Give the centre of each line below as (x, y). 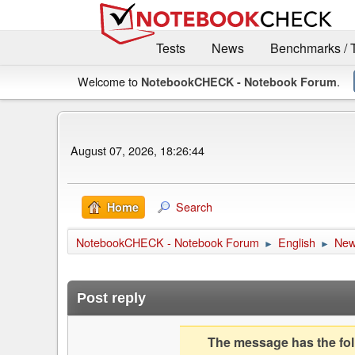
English (297, 242)
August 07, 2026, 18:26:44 (137, 150)
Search (194, 207)
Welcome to (109, 82)
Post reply (111, 298)
